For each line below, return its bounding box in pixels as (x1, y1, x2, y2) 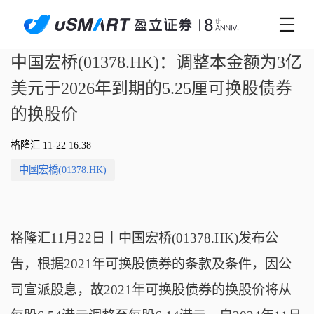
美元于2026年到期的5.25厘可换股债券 (10, 79, 292, 98)
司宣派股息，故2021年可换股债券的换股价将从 (10, 282, 292, 297)
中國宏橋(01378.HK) (18, 163, 107, 175)
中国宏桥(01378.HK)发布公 (118, 230, 278, 245)
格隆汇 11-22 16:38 (10, 139, 91, 151)
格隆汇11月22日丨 (10, 230, 118, 245)
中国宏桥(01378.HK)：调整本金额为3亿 (10, 53, 302, 72)
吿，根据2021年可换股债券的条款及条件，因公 (10, 256, 292, 271)
